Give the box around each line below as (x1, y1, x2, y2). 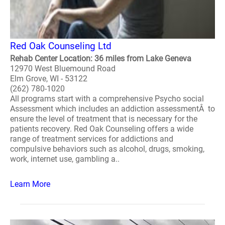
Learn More (10, 179, 50, 189)
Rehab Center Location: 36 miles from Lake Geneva (10, 54, 191, 63)
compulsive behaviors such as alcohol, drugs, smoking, (10, 144, 204, 154)
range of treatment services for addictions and (10, 134, 173, 144)
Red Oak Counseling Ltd (10, 40, 111, 52)
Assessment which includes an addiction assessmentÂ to (10, 104, 215, 114)
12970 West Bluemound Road (10, 64, 116, 73)
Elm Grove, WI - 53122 (10, 74, 87, 83)
